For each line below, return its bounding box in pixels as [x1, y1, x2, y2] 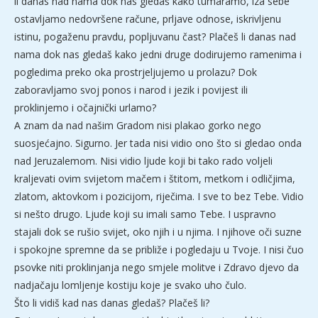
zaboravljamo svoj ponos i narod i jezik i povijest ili [14, 82, 248, 97]
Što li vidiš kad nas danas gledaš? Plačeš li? [14, 295, 209, 309]
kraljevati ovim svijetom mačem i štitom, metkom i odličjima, [14, 171, 295, 185]
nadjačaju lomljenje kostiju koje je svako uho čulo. [14, 278, 246, 292]
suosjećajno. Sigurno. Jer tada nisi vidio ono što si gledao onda [14, 136, 302, 150]
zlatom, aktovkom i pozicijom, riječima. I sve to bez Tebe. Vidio [14, 189, 304, 203]
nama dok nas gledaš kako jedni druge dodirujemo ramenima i [14, 47, 302, 61]
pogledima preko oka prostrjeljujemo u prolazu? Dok [14, 65, 257, 79]
